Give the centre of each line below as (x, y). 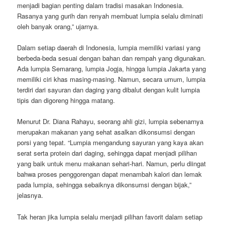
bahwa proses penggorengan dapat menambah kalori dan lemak (110, 174)
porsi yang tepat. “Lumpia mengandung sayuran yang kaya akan (110, 143)
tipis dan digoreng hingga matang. (66, 100)
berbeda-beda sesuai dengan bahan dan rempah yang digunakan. (112, 58)
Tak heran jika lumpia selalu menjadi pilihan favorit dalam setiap (110, 216)
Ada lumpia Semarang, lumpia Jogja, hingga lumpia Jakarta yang (112, 69)
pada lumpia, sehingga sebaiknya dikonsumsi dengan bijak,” (104, 185)
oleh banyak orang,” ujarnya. (58, 27)
